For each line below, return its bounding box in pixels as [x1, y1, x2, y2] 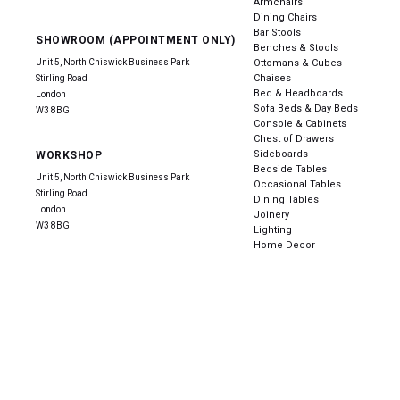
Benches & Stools [254, 41, 339, 54]
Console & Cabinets [254, 117, 347, 129]
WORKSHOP [36, 148, 102, 162]
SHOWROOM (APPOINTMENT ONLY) [36, 33, 236, 46]
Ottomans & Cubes [254, 56, 343, 69]
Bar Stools [254, 26, 302, 38]
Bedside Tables [254, 162, 328, 175]
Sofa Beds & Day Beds [254, 102, 359, 114]
